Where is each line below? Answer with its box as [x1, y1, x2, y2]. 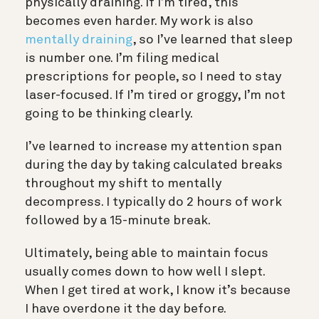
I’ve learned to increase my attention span [25, 140, 282, 154]
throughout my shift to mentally [25, 177, 221, 191]
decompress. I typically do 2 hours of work [25, 196, 282, 209]
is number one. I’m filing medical [25, 52, 219, 66]
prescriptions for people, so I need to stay [25, 70, 281, 84]
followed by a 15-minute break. [25, 214, 211, 228]
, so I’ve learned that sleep [132, 33, 293, 47]
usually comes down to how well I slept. [25, 266, 265, 279]
